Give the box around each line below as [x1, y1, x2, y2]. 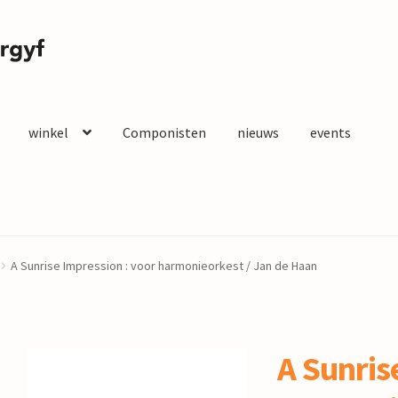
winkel [28, 123, 68, 142]
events [309, 123, 351, 142]
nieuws [236, 123, 279, 142]
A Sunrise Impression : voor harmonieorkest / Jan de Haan [10, 258, 317, 275]
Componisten [122, 123, 206, 142]
